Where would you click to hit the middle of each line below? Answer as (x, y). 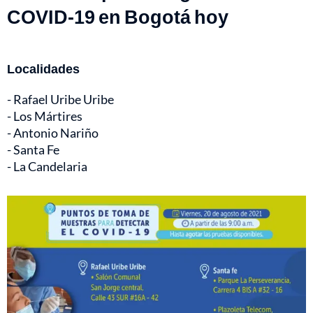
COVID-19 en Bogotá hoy (118, 17)
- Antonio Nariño (53, 133)
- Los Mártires (45, 116)
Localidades (43, 69)
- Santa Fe (33, 150)
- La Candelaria (47, 167)
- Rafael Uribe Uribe (60, 100)
